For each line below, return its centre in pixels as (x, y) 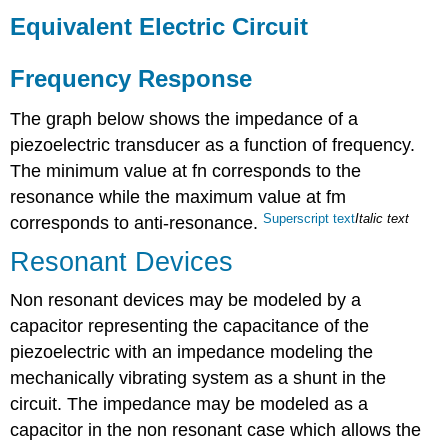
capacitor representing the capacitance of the (190, 325)
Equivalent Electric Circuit (159, 27)
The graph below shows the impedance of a (184, 119)
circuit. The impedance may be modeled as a (189, 403)
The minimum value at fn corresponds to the (186, 171)
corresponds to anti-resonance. (137, 223)
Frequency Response (131, 79)
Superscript (298, 218)
